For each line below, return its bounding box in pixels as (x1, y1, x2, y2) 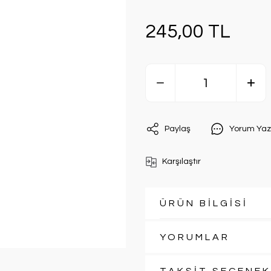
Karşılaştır (162, 157, 201, 166)
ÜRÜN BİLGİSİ (160, 198, 248, 208)
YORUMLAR (160, 232, 230, 242)
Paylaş (165, 124, 191, 133)
